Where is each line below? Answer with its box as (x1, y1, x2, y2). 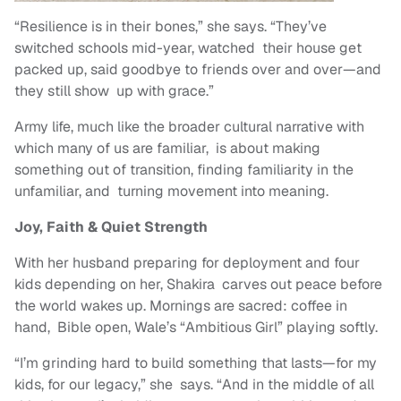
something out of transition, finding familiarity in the (14, 160, 354, 180)
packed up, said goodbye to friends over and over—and (14, 60, 381, 80)
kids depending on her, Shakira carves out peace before (14, 275, 382, 294)
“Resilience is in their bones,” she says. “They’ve (14, 17, 327, 37)
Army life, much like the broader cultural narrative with (14, 117, 364, 137)
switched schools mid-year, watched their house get (14, 38, 362, 58)
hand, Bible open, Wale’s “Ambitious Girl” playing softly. (14, 318, 385, 337)
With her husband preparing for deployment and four (14, 253, 360, 273)
